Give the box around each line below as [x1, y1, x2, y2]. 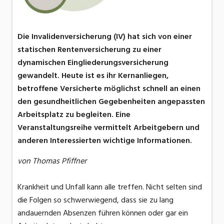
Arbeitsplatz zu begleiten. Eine [17, 108, 130, 121]
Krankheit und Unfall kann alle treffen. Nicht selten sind [17, 180, 202, 194]
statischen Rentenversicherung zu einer [17, 43, 161, 56]
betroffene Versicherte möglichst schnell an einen [17, 82, 200, 95]
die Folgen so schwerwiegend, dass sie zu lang [17, 193, 173, 207]
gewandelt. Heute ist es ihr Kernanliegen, [17, 69, 168, 82]
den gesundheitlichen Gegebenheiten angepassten [17, 95, 205, 108]
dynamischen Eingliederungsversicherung [17, 56, 168, 69]
